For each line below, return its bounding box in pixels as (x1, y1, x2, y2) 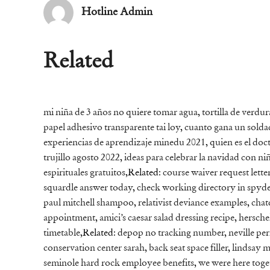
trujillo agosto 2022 (43, 153, 120, 163)
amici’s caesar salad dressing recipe (99, 213, 234, 224)
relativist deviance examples (138, 198, 247, 209)
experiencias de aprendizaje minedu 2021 (43, 138, 206, 148)
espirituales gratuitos (43, 168, 125, 178)
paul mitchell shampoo (43, 198, 134, 209)
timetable (43, 228, 80, 239)
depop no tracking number (118, 228, 224, 239)
